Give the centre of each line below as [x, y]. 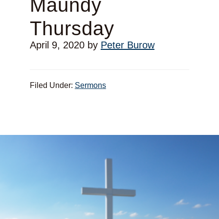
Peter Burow [127, 45]
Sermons [90, 86]
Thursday [72, 29]
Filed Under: [52, 86]
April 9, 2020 [57, 45]
